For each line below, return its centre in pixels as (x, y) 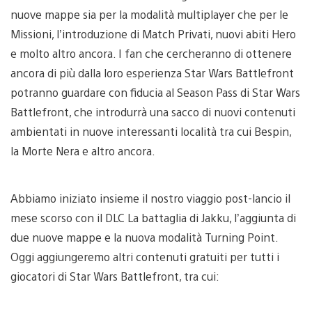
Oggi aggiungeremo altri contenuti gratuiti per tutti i (145, 256)
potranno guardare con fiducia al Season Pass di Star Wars (155, 92)
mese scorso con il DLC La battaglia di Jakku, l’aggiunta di (153, 217)
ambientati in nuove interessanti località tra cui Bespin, (151, 131)
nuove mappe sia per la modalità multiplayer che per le (149, 14)
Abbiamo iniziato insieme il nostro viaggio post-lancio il (150, 198)
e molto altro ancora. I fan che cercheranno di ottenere (151, 53)
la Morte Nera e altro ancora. (83, 150)
